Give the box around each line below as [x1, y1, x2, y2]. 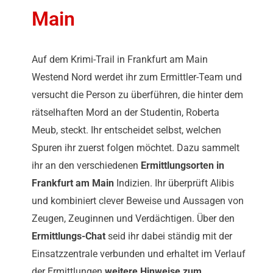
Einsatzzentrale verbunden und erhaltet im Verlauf [32, 248, 246, 260]
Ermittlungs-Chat [32, 230, 105, 243]
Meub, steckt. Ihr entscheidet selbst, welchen [32, 124, 221, 136]
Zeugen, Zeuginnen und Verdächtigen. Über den [32, 213, 235, 225]
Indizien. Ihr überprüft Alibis [114, 177, 234, 190]
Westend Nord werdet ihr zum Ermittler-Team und [32, 71, 242, 83]
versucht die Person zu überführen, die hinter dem [32, 89, 243, 101]
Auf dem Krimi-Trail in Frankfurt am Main [32, 54, 208, 66]
